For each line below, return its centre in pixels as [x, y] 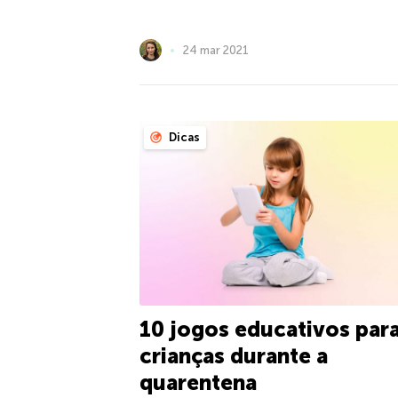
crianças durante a [234, 356]
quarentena [198, 383]
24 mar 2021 [216, 50]
